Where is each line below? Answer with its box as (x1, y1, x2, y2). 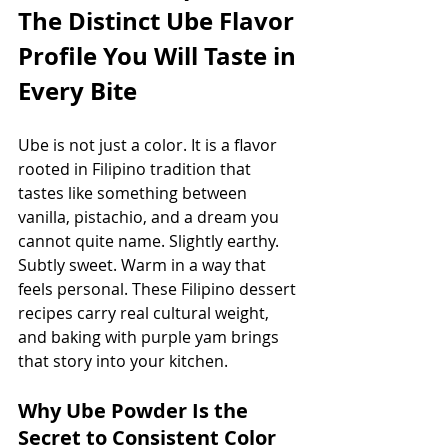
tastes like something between (18, 181, 251, 204)
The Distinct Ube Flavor (18, 3, 300, 38)
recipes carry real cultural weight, (18, 301, 273, 324)
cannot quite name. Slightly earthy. (18, 229, 283, 252)
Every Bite (18, 73, 137, 108)
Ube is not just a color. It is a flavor (18, 133, 281, 156)
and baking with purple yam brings (18, 325, 283, 348)
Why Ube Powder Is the (18, 396, 253, 424)
